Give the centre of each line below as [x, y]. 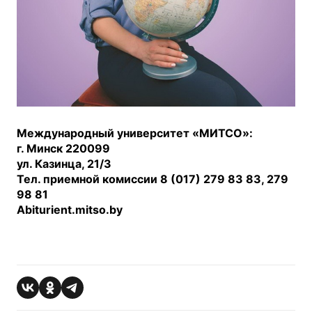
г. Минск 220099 [63, 149]
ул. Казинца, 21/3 [64, 164]
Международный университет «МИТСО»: [135, 133]
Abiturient [44, 210]
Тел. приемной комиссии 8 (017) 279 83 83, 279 [153, 179]
